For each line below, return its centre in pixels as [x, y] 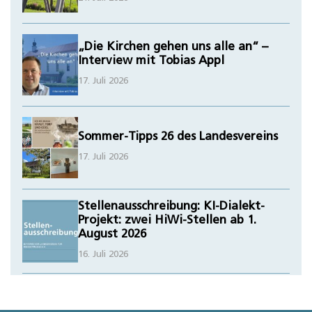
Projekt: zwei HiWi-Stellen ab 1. [167, 221]
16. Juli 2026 [103, 255]
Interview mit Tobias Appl [151, 61]
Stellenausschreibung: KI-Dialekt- [171, 207]
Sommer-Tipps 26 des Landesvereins [178, 137]
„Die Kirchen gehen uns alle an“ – [173, 47]
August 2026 [112, 235]
